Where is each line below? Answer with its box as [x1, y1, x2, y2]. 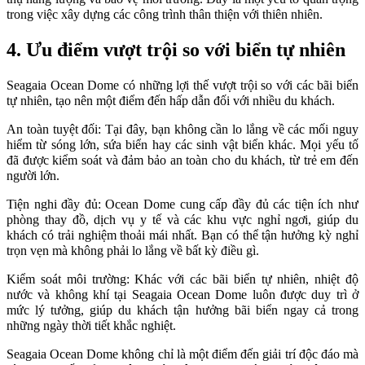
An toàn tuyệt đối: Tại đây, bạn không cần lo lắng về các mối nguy [7, 122, 358, 137]
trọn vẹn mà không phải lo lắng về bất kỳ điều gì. [7, 244, 259, 258]
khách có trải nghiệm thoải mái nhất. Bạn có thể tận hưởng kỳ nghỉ [7, 228, 358, 243]
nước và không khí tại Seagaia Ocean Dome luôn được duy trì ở [7, 288, 358, 302]
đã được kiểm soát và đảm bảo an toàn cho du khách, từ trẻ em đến [7, 153, 358, 168]
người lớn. [7, 169, 59, 183]
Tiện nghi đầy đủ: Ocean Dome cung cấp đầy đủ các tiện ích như [7, 197, 358, 212]
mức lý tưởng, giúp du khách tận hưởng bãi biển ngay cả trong [7, 303, 358, 318]
